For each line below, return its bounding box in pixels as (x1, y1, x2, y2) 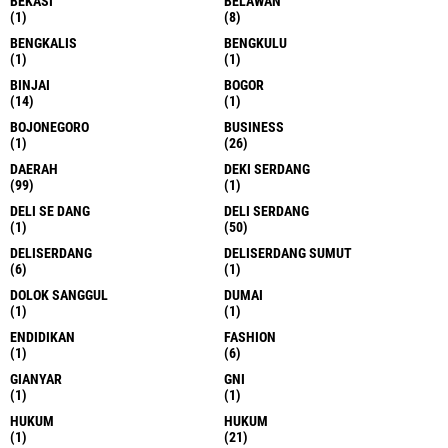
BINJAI (10, 76, 50, 93)
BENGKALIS (10, 34, 77, 51)
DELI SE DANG (10, 202, 90, 219)
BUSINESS (224, 118, 284, 135)
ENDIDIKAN (10, 328, 75, 345)
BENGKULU (224, 34, 287, 51)
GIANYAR (10, 370, 62, 387)
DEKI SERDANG (224, 160, 310, 177)
